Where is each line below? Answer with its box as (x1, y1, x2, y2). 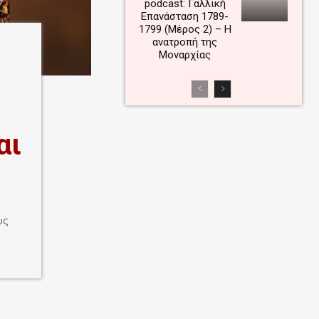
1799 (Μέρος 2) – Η (138, 23, 231, 36)
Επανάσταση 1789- (141, 10, 229, 23)
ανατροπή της (152, 36, 218, 48)
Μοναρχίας (159, 48, 211, 61)
